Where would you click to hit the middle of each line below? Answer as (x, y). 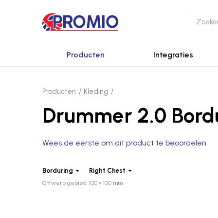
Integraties (173, 55)
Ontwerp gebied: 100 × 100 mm (82, 183)
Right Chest (107, 171)
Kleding (96, 91)
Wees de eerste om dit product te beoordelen (124, 143)
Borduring (58, 171)
